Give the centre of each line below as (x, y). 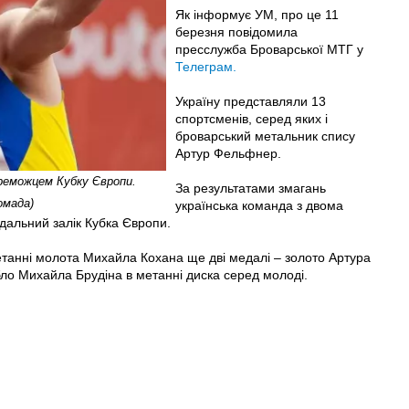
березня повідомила (236, 31)
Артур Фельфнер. (228, 153)
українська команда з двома (259, 205)
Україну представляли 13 (250, 101)
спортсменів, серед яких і (251, 118)
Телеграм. (205, 66)
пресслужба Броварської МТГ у (269, 49)
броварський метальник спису (265, 136)
